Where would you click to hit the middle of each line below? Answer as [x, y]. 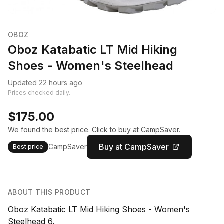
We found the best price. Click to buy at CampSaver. [94, 129]
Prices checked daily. [39, 92]
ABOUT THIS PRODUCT [49, 192]
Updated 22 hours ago [45, 82]
